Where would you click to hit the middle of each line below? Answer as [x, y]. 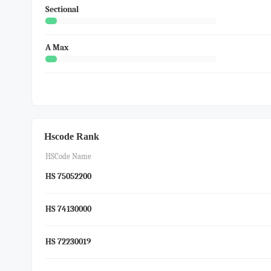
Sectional [62, 9]
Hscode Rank [72, 136]
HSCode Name [68, 156]
